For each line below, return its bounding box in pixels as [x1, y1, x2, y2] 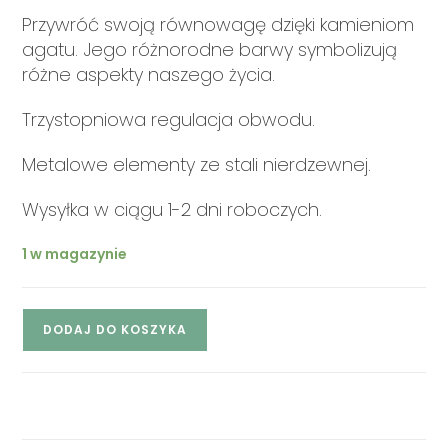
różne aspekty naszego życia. [22, 61, 276, 87]
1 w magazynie [22, 243, 128, 264]
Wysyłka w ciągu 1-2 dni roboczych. [22, 196, 323, 222]
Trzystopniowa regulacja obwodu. [22, 106, 316, 132]
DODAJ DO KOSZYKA [43, 320, 188, 338]
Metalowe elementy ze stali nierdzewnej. [22, 151, 372, 177]
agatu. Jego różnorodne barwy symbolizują [22, 36, 398, 62]
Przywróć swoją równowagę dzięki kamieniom [22, 11, 415, 37]
